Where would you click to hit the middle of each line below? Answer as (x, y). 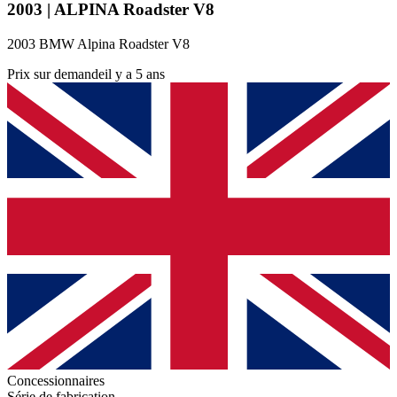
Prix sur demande (56, 74)
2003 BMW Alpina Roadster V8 (98, 43)
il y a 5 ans (135, 74)
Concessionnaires (56, 380)
